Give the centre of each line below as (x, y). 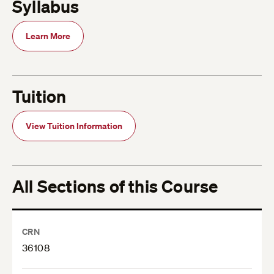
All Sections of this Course (115, 187)
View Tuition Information (74, 126)
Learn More (48, 36)
